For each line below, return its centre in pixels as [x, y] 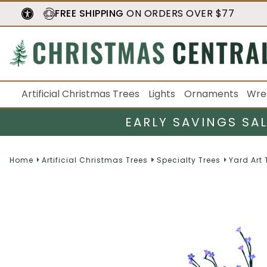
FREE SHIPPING [89, 13]
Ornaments [211, 94]
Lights [162, 94]
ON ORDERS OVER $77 [179, 13]
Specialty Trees [188, 160]
